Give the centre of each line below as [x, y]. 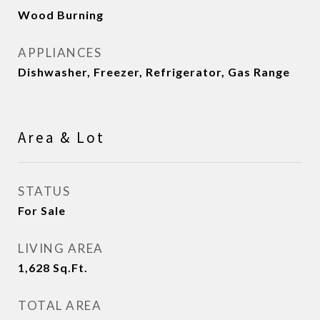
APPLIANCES [60, 53]
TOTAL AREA [60, 306]
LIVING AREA [61, 249]
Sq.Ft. [70, 268]
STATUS [44, 191]
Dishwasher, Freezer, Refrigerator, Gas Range [154, 72]
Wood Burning [61, 15]
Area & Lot [61, 138]
